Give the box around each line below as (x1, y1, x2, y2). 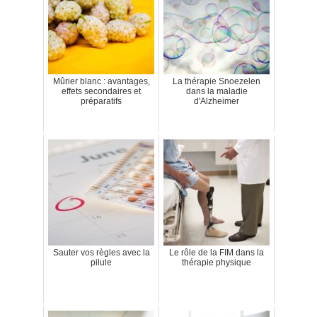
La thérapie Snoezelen (173, 76, 260, 87)
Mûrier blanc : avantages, (52, 76, 150, 87)
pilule (91, 258, 112, 268)
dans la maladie (185, 86, 248, 97)
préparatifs (81, 96, 122, 107)
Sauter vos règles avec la (52, 248, 150, 258)
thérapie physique (182, 258, 251, 268)
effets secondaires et (62, 86, 141, 97)
